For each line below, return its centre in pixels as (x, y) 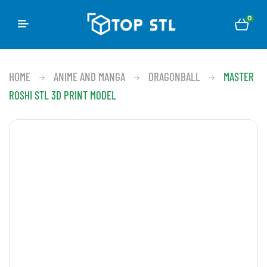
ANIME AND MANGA (89, 76)
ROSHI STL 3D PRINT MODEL (63, 95)
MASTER (239, 76)
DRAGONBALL (174, 76)
